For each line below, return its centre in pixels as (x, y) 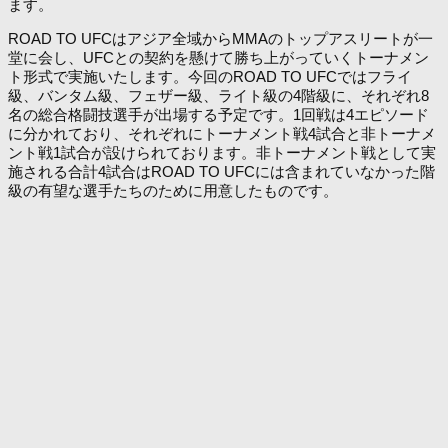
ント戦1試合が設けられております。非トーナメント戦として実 (222, 152)
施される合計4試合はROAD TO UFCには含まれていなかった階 (221, 171)
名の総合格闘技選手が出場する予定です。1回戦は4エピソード (218, 114)
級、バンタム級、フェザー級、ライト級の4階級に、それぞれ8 (218, 95)
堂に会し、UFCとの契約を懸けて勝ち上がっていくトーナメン (218, 57)
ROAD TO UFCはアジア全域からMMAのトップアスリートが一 (220, 38)
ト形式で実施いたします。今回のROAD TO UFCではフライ (210, 76)
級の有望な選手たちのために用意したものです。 (173, 190)
